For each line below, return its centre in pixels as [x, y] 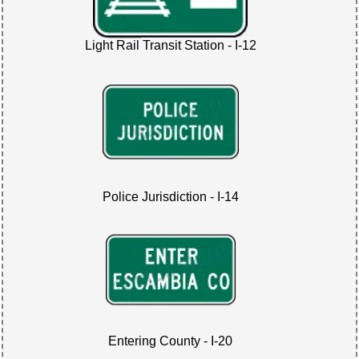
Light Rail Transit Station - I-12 [170, 46]
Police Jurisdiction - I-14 [170, 196]
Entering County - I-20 [171, 341]
